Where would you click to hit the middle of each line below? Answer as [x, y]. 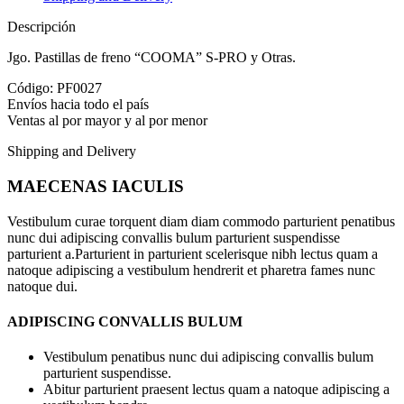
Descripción [41, 27]
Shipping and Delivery [72, 151]
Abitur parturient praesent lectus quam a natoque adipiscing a [216, 390]
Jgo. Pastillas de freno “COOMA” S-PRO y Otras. [151, 58]
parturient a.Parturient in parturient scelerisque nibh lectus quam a [193, 253]
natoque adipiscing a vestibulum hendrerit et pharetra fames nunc [191, 270]
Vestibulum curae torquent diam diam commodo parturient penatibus [201, 221]
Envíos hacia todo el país [78, 105]
